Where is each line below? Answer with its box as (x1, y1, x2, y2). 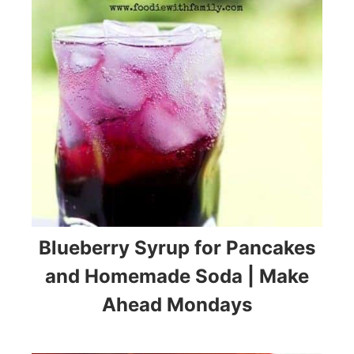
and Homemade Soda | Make (45, 264, 309, 288)
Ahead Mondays (102, 292, 252, 316)
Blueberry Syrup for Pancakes (39, 235, 315, 259)
